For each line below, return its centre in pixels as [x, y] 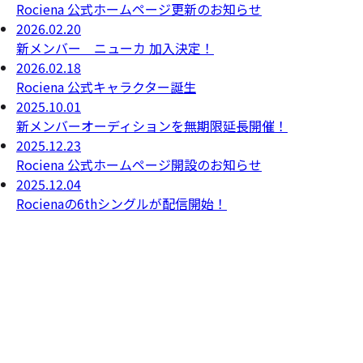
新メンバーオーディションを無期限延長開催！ [152, 126]
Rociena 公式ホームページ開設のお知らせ [139, 164]
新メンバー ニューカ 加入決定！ [115, 48]
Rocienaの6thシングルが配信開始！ [122, 203]
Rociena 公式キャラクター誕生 [106, 87]
